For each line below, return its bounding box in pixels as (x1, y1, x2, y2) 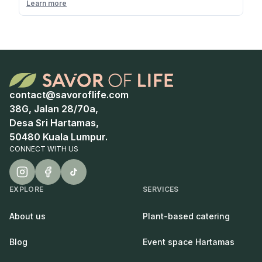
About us (9, 211, 46, 221)
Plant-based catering (143, 211, 230, 221)
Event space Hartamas (143, 237, 235, 247)
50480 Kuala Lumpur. (9, 131, 108, 143)
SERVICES (143, 185, 179, 194)
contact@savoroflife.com (9, 89, 129, 101)
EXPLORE (9, 185, 44, 194)
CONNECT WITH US (9, 144, 78, 153)
